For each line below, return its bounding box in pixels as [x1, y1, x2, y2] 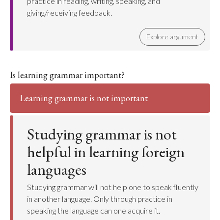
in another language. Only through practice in [27, 194, 172, 203]
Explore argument [146, 32, 198, 41]
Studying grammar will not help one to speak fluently [27, 182, 198, 192]
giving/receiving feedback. [27, 8, 112, 17]
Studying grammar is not [27, 124, 177, 144]
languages [27, 159, 86, 180]
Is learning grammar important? [10, 69, 125, 81]
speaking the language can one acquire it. [27, 206, 160, 215]
